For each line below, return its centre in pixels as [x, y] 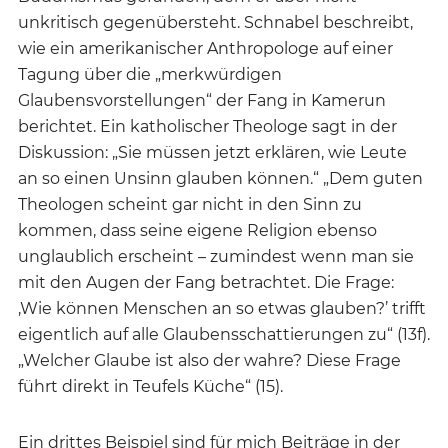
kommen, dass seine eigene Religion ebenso [197, 230]
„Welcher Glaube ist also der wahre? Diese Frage [209, 360]
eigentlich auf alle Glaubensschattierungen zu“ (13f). [224, 334]
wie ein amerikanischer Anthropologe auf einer [205, 48]
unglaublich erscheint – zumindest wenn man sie [216, 256]
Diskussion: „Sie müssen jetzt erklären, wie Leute [212, 152]
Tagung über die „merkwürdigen [150, 74]
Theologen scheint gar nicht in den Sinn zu [190, 204]
